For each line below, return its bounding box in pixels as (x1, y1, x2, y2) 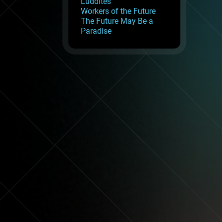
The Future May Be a (81, 16, 153, 26)
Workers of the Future (81, 6, 156, 16)
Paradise (81, 26, 111, 36)
